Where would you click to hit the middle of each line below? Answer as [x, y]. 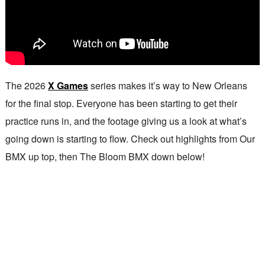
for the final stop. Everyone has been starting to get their [121, 103]
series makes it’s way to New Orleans [167, 85]
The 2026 [26, 85]
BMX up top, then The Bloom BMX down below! [105, 156]
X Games [68, 85]
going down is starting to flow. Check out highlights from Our [130, 138]
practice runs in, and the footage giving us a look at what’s [126, 121]
